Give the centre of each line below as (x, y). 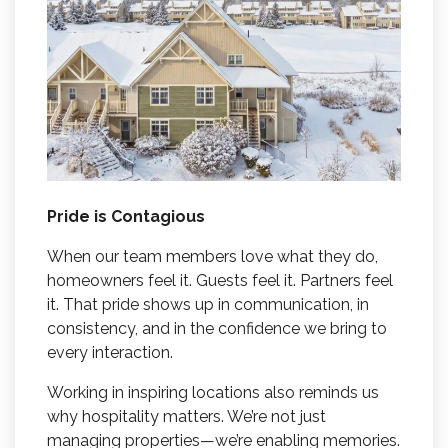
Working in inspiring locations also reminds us (213, 393)
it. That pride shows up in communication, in (208, 305)
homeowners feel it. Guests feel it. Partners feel (220, 281)
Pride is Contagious (126, 217)
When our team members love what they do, (212, 257)
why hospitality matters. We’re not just (186, 417)
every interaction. (110, 353)
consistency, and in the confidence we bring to (217, 329)
